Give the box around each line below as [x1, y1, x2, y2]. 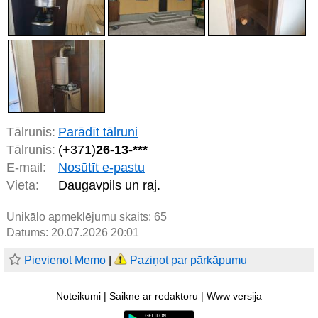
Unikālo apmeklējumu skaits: [6, 211, 154, 224]
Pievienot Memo [24, 254, 106, 267]
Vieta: [6, 178, 39, 193]
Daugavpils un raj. [58, 178, 160, 193]
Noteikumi [56, 291, 101, 302]
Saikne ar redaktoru [109, 291, 198, 302]
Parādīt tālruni [58, 125, 138, 140]
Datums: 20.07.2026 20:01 [6, 226, 139, 239]
